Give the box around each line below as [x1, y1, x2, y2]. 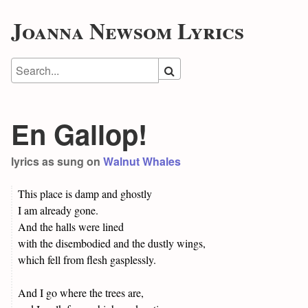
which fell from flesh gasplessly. [18, 252, 156, 267]
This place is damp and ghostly [18, 186, 152, 201]
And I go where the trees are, [18, 285, 144, 300]
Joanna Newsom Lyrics [11, 14, 244, 47]
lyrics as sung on [11, 153, 103, 169]
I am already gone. [18, 202, 98, 217]
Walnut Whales [103, 153, 181, 169]
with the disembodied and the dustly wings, [18, 235, 206, 250]
